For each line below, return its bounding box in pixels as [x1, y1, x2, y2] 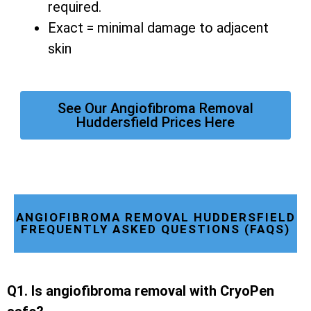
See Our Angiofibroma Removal [58, 100, 253, 117]
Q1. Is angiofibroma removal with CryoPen [7, 283, 274, 300]
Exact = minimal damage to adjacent [48, 19, 269, 37]
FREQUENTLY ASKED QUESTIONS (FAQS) [21, 222, 290, 237]
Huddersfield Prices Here [76, 114, 235, 131]
